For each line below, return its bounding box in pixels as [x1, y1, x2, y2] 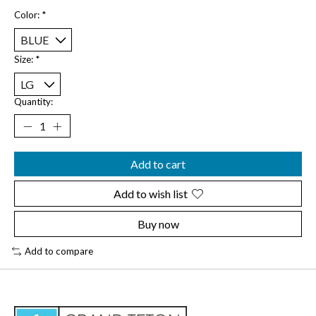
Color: [14, 9, 42, 21]
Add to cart [130, 157, 186, 171]
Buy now [137, 217, 179, 231]
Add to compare [24, 245, 93, 257]
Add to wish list [113, 187, 188, 201]
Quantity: [14, 96, 53, 108]
